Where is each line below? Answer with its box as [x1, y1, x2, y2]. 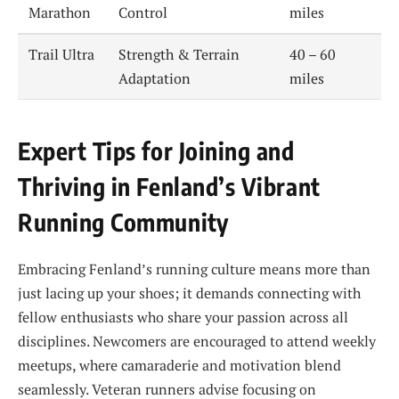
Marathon [28, 3, 92, 23]
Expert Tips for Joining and [18, 134, 295, 166]
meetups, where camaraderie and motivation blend [18, 355, 341, 376]
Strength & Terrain [118, 45, 240, 65]
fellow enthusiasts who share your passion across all [18, 307, 348, 328]
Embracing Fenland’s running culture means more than [18, 259, 370, 280]
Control [118, 3, 168, 23]
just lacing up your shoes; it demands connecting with [18, 283, 361, 304]
